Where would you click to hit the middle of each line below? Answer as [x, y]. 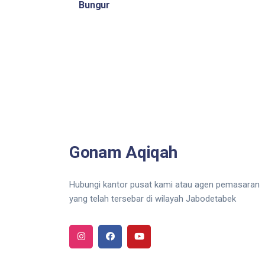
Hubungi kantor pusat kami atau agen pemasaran [164, 184]
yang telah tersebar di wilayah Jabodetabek [153, 198]
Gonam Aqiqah [123, 152]
